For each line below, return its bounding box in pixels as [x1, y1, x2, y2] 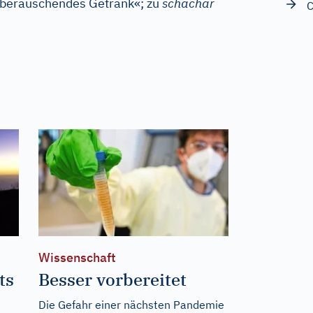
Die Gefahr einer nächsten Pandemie [38, 297, 224, 312]
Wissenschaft [38, 249, 116, 265]
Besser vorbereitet [38, 268, 187, 291]
